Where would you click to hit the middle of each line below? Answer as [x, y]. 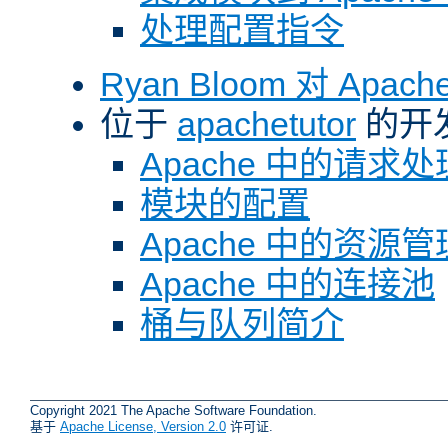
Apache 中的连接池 [287, 284]
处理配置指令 [242, 30]
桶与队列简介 [242, 324]
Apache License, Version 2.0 [143, 427]
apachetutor [266, 124]
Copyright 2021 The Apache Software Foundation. [173, 411]
